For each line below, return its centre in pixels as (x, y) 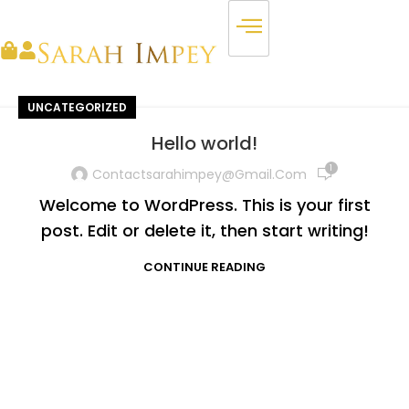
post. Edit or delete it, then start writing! (204, 231)
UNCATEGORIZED (77, 107)
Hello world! (204, 143)
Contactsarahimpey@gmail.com (199, 174)
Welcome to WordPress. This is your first (204, 205)
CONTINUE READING (204, 267)
